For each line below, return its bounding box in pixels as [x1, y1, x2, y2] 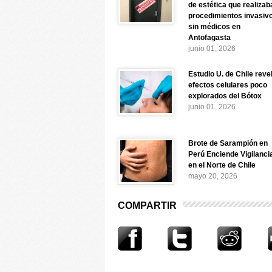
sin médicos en [188, 22, 240, 31]
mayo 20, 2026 [188, 172, 237, 180]
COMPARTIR [118, 200, 177, 211]
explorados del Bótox [188, 92, 262, 100]
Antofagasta [188, 33, 231, 42]
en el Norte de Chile [188, 161, 256, 169]
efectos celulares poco [188, 81, 267, 89]
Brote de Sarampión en [188, 139, 268, 148]
